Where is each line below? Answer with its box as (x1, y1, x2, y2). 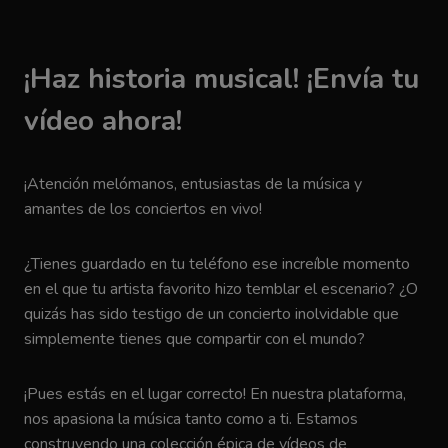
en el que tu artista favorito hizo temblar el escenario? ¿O (24, 278, 418, 301)
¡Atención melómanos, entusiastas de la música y (24, 173, 362, 196)
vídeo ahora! (24, 102, 182, 141)
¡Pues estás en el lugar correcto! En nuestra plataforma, (24, 383, 406, 406)
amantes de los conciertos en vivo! (24, 198, 262, 221)
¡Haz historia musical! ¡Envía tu (24, 60, 419, 99)
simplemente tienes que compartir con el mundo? (24, 328, 365, 351)
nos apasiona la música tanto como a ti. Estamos (24, 408, 358, 431)
